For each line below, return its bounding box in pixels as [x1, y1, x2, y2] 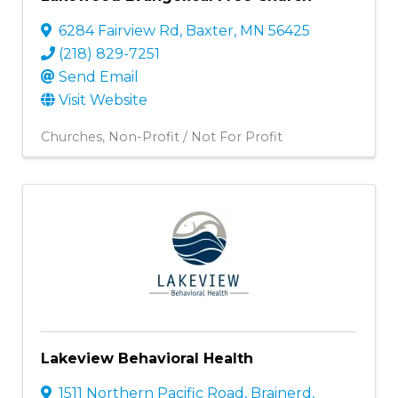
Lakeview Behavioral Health [41, 349, 253, 367]
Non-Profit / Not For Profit [108, 128, 283, 145]
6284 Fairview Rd [59, 21, 179, 39]
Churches [41, 128, 102, 145]
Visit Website [59, 91, 147, 108]
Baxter [186, 21, 234, 39]
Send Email [59, 68, 139, 85]
